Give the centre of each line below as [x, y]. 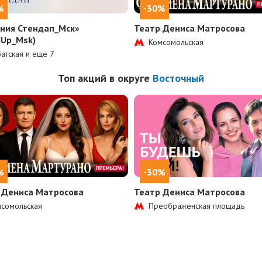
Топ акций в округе [105, 78]
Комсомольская [176, 42]
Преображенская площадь [196, 206]
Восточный [178, 78]
